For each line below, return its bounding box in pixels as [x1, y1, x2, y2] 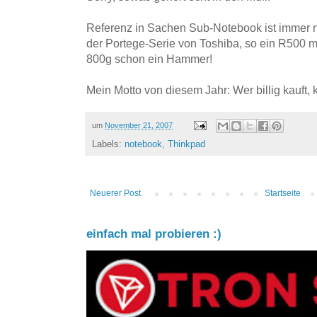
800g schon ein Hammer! [86, 52, 212, 65]
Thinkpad [168, 139, 205, 150]
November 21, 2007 [105, 120, 173, 129]
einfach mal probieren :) [86, 227, 221, 241]
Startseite [265, 188, 301, 199]
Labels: [92, 139, 125, 150]
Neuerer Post [90, 188, 141, 199]
